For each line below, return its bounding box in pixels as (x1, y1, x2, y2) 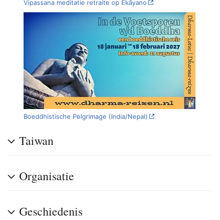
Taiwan (19, 132, 54, 148)
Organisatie (19, 167, 74, 184)
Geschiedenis (19, 203, 82, 219)
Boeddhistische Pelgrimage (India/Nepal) (24, 112, 148, 121)
